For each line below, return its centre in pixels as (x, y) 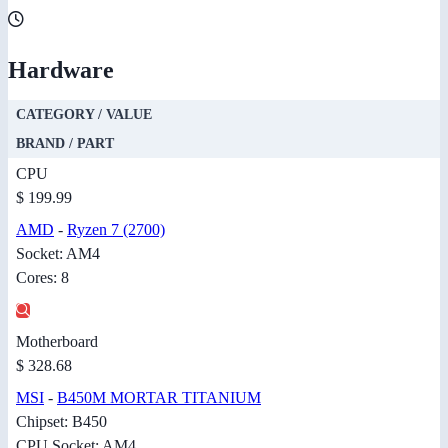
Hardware (61, 69)
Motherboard (57, 341)
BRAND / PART (65, 143)
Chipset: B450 (61, 421)
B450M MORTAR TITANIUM (159, 397)
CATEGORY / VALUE (84, 114)
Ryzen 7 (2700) (116, 229)
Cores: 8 (42, 277)
